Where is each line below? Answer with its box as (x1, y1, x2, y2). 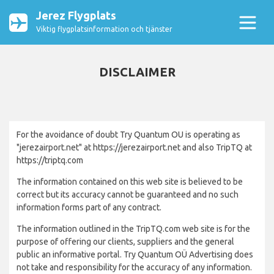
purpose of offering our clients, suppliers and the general (17, 237, 234, 246)
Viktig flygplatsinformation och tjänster (36, 25, 172, 33)
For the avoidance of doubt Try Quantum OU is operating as (17, 130, 240, 139)
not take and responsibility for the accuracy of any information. (17, 262, 252, 272)
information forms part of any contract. (17, 202, 161, 212)
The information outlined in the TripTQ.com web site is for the (17, 224, 250, 234)
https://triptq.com (17, 155, 83, 165)
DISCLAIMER (98, 65, 176, 79)
